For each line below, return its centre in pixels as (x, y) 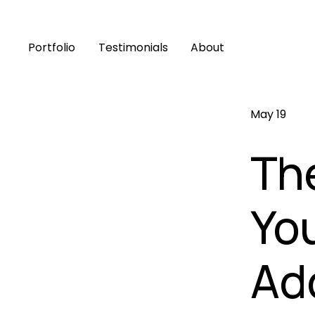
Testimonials (133, 47)
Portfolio (52, 47)
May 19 (269, 115)
